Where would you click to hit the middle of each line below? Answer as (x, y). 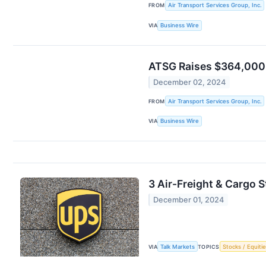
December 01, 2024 (189, 200)
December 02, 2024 (190, 82)
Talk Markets (178, 246)
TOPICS (209, 246)
